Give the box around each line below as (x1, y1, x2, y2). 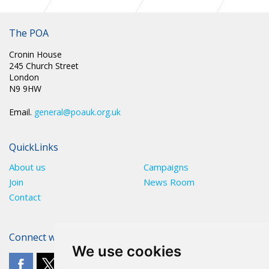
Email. (9, 106, 34, 118)
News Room (144, 176, 195, 188)
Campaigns (144, 161, 189, 173)
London (9, 71, 39, 83)
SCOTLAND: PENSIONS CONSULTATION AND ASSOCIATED (15, 12, 250, 23)
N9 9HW (9, 83, 41, 94)
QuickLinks (9, 141, 58, 154)
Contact (9, 191, 41, 203)
